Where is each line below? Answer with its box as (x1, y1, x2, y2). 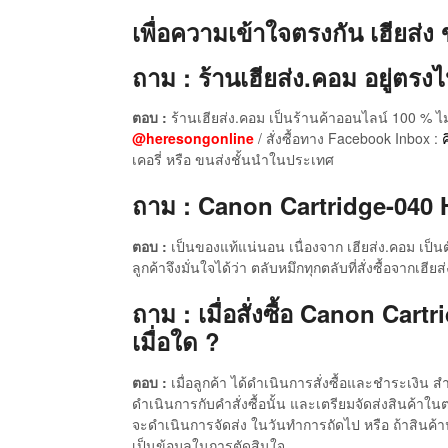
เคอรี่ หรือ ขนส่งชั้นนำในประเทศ (132, 149, 334, 170)
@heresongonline (132, 128, 254, 149)
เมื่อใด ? (132, 324, 220, 359)
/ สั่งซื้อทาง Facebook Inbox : (258, 128, 442, 149)
